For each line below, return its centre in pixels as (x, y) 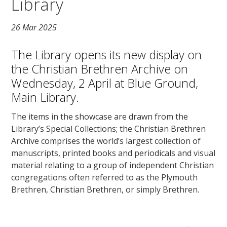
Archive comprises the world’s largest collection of (106, 141)
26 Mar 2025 (34, 28)
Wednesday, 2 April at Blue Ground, (105, 83)
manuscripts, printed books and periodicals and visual (113, 153)
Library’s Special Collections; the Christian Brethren (109, 128)
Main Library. (45, 97)
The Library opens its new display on (107, 54)
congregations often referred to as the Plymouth (105, 177)
